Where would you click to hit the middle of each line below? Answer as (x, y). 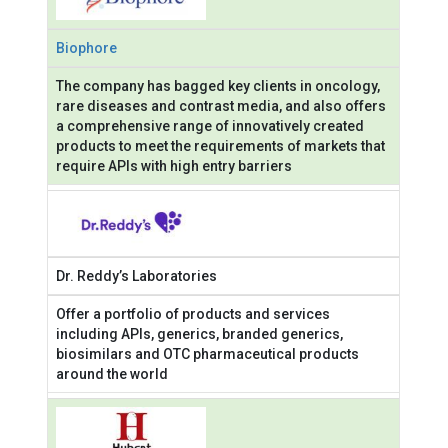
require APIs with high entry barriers (174, 166)
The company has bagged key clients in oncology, (218, 86)
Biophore (87, 48)
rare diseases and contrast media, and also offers (221, 106)
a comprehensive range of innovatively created (210, 126)
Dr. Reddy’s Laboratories (137, 275)
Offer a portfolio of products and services (193, 313)
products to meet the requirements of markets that (221, 146)
